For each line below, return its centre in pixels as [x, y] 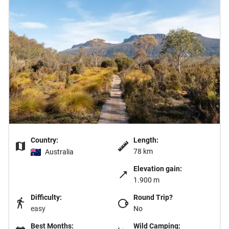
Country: [44, 140]
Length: [146, 140]
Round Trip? [153, 197]
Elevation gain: [158, 168]
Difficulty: [46, 197]
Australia [59, 152]
